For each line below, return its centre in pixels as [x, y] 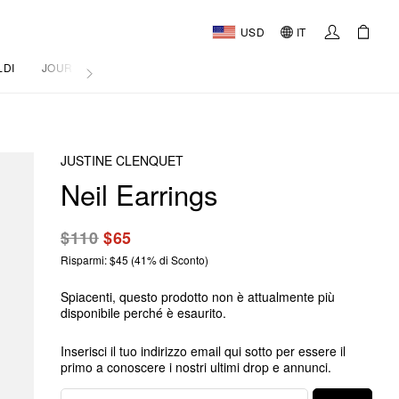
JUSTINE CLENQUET [122, 160]
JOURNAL [68, 67]
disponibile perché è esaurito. [143, 313]
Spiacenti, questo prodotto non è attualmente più [198, 297]
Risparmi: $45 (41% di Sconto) [134, 260]
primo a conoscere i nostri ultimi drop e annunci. [196, 367]
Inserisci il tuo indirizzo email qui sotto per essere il [203, 351]
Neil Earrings [139, 194]
